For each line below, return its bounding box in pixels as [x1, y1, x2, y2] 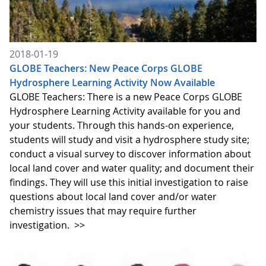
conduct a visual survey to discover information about [9, 147, 251, 161]
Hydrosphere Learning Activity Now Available [9, 76, 215, 90]
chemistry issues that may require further [9, 204, 197, 218]
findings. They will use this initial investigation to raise [9, 176, 248, 189]
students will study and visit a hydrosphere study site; [9, 133, 249, 147]
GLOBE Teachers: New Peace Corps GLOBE [9, 62, 202, 75]
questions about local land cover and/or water [9, 190, 217, 204]
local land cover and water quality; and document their [9, 161, 254, 175]
